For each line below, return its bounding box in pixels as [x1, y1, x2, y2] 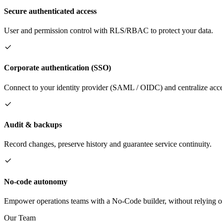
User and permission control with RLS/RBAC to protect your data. [4, 26, 213, 35]
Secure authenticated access [4, 6, 97, 15]
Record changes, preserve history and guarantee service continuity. [4, 140, 212, 149]
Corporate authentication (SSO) [4, 63, 111, 72]
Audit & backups [4, 120, 62, 129]
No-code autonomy [4, 177, 67, 186]
